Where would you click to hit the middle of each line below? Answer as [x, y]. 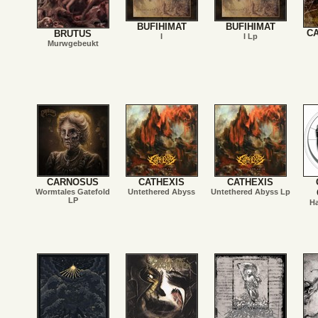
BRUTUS [73, 34]
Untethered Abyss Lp [250, 192]
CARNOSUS [73, 182]
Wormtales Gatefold [73, 192]
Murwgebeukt [73, 43]
